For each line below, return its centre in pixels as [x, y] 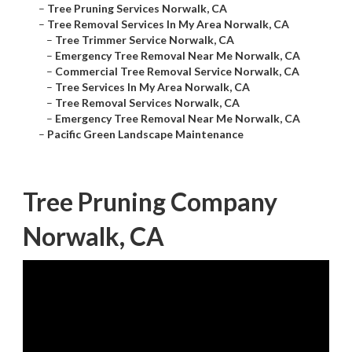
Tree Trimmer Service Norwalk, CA [145, 40]
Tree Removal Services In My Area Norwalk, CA [168, 24]
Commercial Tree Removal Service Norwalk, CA [177, 71]
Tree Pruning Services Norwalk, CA [137, 9]
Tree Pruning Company [150, 202]
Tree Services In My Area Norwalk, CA [152, 87]
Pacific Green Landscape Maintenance [145, 134]
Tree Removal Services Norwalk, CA [147, 103]
